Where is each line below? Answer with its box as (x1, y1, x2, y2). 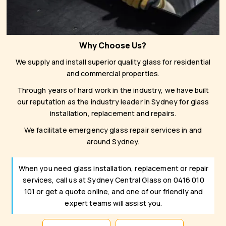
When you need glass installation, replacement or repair (18, 163, 209, 173)
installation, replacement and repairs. (49, 108, 177, 118)
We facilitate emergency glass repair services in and (24, 125, 202, 135)
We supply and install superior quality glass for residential (15, 57, 211, 67)
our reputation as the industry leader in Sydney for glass (17, 97, 209, 106)
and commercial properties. (66, 69, 160, 78)
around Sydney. (86, 137, 140, 146)
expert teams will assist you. (65, 198, 162, 208)
